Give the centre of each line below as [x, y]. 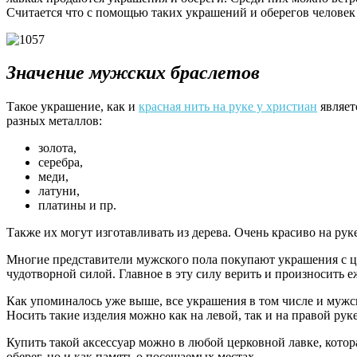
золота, [57, 148]
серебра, [61, 163]
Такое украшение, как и [73, 107]
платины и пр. [77, 206]
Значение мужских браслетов [133, 73]
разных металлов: [54, 121]
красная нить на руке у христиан [228, 107]
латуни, [59, 191]
